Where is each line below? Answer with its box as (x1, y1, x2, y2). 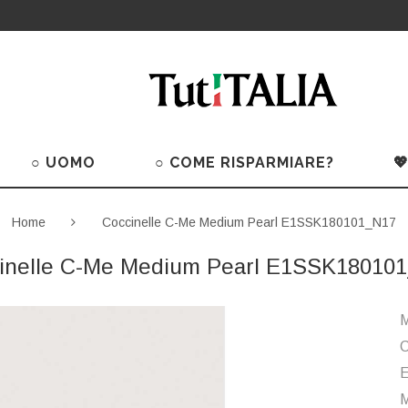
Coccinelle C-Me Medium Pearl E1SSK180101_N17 (102, 215, 396, 230)
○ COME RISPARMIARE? (154, 154, 334, 171)
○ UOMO (30, 154, 96, 171)
